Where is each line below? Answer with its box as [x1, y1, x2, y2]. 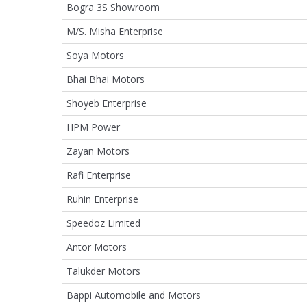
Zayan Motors [66, 144, 130, 158]
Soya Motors [66, 48, 124, 62]
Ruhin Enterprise [66, 192, 138, 206]
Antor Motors [66, 240, 127, 254]
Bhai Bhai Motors [66, 72, 145, 86]
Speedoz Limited [66, 216, 140, 230]
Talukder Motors [66, 264, 140, 278]
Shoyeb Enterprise [66, 96, 147, 110]
